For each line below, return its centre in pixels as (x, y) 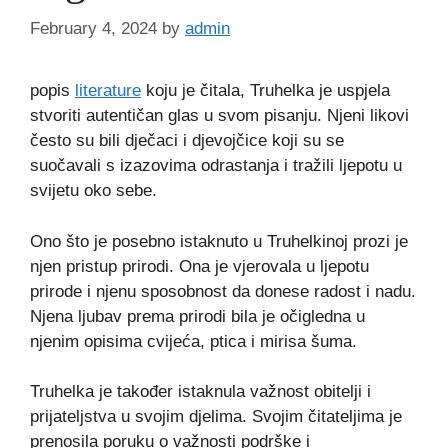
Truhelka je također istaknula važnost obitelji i (200, 392)
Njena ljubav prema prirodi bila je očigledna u (197, 316)
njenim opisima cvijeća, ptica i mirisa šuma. (193, 341)
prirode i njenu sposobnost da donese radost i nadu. (223, 291)
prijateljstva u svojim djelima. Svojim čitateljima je (216, 417)
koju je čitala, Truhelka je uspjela (265, 91)
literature (108, 91)
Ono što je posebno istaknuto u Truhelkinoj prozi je (219, 241)
